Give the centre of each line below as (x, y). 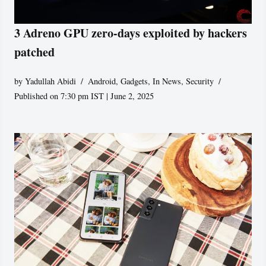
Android (102, 81)
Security (200, 81)
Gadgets (134, 81)
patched (35, 52)
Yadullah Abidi (51, 81)
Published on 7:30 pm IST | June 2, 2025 (84, 96)
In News (167, 81)
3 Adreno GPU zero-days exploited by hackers (131, 33)
